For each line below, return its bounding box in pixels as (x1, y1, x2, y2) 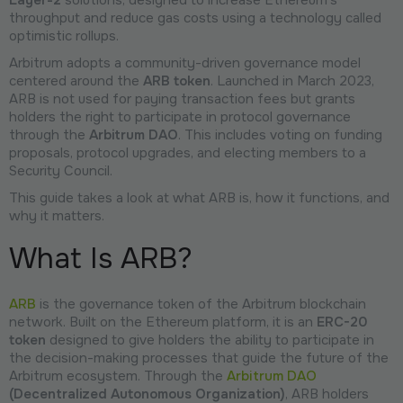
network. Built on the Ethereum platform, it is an (9, 312, 317, 331)
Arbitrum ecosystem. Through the (9, 366, 227, 385)
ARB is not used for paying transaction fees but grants (9, 89, 355, 108)
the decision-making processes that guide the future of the (9, 348, 389, 367)
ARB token (143, 71, 210, 90)
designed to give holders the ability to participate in (46, 330, 374, 349)
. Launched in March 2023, (210, 71, 374, 90)
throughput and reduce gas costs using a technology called (9, 8, 381, 27)
